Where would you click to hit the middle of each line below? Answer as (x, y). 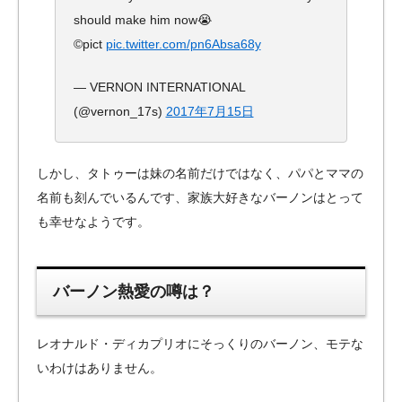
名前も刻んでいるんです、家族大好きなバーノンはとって (200, 197)
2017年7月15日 (210, 112)
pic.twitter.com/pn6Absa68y (183, 44)
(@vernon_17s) (119, 112)
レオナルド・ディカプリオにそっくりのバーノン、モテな (200, 343)
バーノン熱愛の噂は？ (134, 292)
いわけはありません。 (100, 367)
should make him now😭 (142, 20)
